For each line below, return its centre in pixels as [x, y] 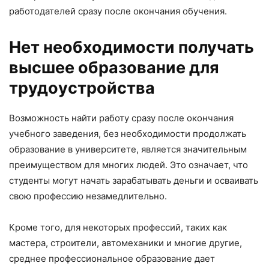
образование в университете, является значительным [128, 149]
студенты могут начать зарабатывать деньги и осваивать [134, 180]
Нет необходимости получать [131, 47]
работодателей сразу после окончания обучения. [118, 11]
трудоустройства [82, 88]
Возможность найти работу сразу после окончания [121, 118]
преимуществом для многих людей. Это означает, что [128, 165]
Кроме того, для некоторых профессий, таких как [118, 227]
